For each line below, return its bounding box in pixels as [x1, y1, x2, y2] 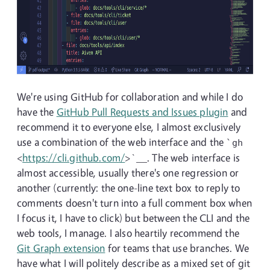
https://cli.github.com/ [22, 151, 125, 164]
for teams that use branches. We [105, 242, 250, 254]
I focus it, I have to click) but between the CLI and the [17, 212, 250, 224]
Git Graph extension [17, 242, 105, 254]
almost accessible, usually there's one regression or [17, 166, 239, 179]
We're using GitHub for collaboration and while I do [17, 90, 243, 103]
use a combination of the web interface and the [17, 136, 227, 148]
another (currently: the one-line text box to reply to [17, 181, 240, 194]
